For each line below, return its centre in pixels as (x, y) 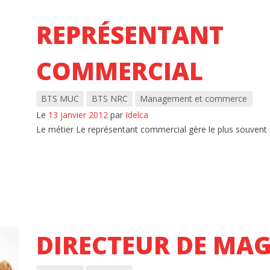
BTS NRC (109, 99)
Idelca (137, 115)
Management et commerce (194, 99)
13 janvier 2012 (78, 115)
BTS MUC (60, 99)
